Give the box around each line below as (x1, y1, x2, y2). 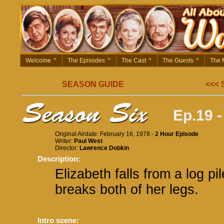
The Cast (121, 57, 146, 64)
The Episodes (67, 57, 105, 64)
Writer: (55, 137, 74, 144)
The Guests (162, 57, 193, 64)
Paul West (74, 137, 102, 144)
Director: (55, 144, 79, 151)
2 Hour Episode (155, 130, 198, 137)
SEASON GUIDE (62, 80, 124, 88)
